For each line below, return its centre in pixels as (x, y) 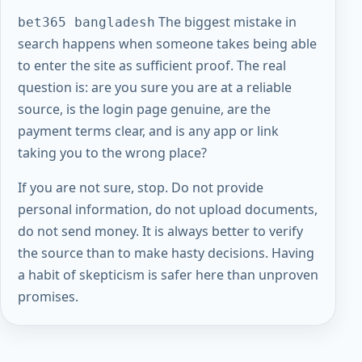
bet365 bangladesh (86, 22)
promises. (48, 296)
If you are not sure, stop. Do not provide (140, 187)
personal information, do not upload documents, (167, 209)
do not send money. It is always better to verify (160, 231)
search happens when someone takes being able (167, 43)
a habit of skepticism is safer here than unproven (168, 274)
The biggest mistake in (225, 21)
